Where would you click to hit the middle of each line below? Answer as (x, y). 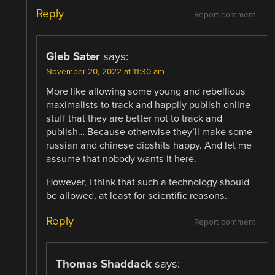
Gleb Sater (73, 56)
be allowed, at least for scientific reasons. (137, 196)
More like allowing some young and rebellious (146, 91)
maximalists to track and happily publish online (149, 105)
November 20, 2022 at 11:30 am (106, 72)
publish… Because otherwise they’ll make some (149, 132)
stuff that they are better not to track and (134, 118)
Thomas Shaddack (104, 264)
